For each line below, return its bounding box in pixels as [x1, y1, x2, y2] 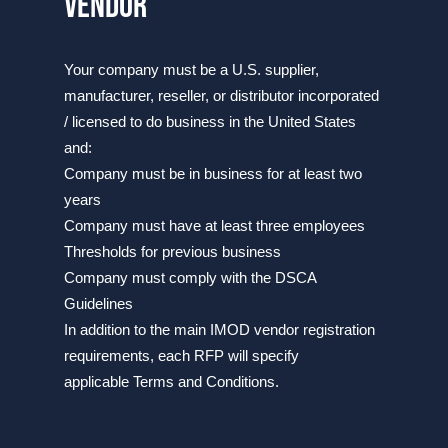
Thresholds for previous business [64, 243, 281, 260]
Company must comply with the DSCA [64, 269, 316, 286]
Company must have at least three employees [64, 217, 365, 234]
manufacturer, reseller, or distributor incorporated [64, 87, 379, 104]
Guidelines [64, 295, 133, 312]
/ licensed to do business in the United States [64, 113, 356, 130]
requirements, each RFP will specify [64, 347, 299, 364]
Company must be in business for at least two [64, 165, 362, 182]
